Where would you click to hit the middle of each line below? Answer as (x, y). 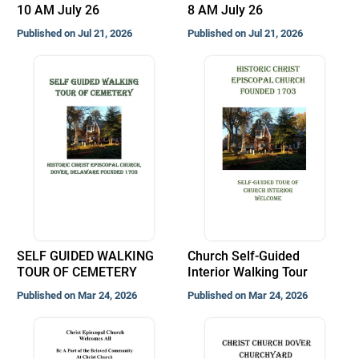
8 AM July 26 (226, 10)
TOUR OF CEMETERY (77, 272)
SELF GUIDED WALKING (85, 256)
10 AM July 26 (58, 10)
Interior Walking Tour (248, 272)
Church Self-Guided (244, 256)
